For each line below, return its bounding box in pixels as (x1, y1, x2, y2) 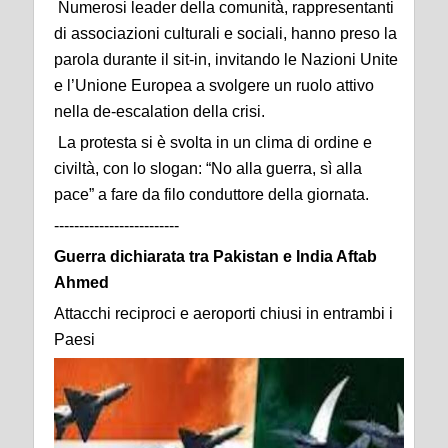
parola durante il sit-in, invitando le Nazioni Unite (54, 51, 398, 68)
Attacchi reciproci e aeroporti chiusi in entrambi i (54, 305, 393, 322)
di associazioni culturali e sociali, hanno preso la (54, 25, 397, 42)
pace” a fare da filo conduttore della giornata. (54, 186, 369, 203)
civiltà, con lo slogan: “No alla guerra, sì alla (54, 160, 362, 177)
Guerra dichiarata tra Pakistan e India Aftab (54, 248, 377, 265)
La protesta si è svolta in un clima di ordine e (54, 134, 372, 151)
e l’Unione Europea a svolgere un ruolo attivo (54, 77, 374, 94)
